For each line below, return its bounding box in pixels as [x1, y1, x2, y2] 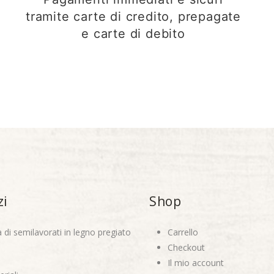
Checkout [168, 241, 205, 253]
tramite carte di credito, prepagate [26, 9, 241, 24]
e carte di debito [81, 26, 185, 41]
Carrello [168, 226, 198, 238]
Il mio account [168, 256, 224, 268]
